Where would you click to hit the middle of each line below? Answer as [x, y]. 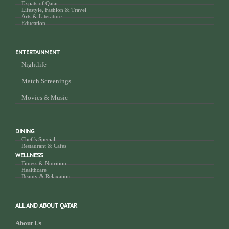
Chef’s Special [38, 139]
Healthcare [34, 169]
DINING [25, 131]
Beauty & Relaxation [46, 176]
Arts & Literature [42, 16]
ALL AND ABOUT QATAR [46, 205]
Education [33, 23]
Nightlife [34, 64]
